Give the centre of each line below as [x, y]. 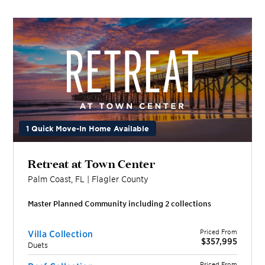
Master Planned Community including [97, 203]
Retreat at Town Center [91, 162]
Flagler [106, 179]
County [134, 179]
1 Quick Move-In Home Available [88, 128]
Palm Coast [50, 179]
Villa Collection [61, 233]
